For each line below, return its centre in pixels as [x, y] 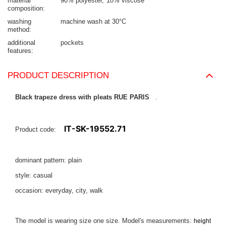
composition [25, 9]
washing [19, 22]
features [19, 51]
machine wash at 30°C [93, 22]
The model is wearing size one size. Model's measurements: [104, 221]
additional [21, 43]
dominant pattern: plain [49, 160]
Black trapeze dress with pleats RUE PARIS [85, 97]
